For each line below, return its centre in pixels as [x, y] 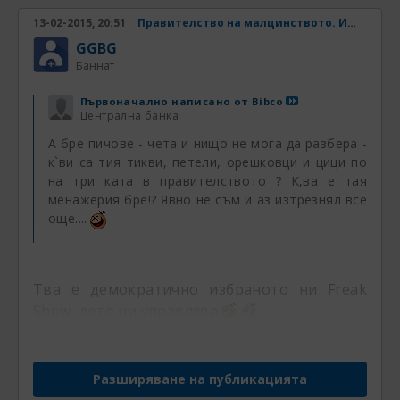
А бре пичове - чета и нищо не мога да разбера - [208, 143]
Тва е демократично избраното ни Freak [200, 289]
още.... [68, 218]
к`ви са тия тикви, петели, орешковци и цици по [208, 162]
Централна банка [129, 116]
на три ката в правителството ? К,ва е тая [208, 181]
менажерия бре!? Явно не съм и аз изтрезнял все [208, 200]
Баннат [95, 66]
